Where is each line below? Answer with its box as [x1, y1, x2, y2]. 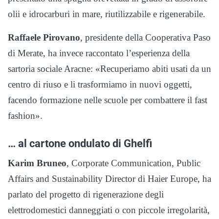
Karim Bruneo [8, 158, 66, 169]
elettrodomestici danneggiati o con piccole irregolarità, [8, 205, 210, 216]
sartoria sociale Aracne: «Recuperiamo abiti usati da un [8, 64, 211, 74]
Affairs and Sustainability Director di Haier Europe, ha [8, 174, 211, 184]
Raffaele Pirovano [8, 32, 80, 43]
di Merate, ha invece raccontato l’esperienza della [8, 48, 190, 59]
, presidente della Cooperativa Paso [80, 32, 211, 43]
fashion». [8, 110, 43, 121]
